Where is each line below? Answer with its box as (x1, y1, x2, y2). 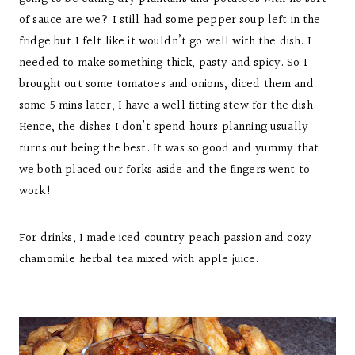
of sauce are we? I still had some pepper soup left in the (19, 11, 321, 29)
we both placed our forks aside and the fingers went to (19, 161, 311, 179)
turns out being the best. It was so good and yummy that (19, 139, 319, 158)
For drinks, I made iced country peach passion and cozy (19, 229, 312, 247)
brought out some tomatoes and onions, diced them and (19, 75, 314, 94)
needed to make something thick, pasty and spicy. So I (19, 54, 307, 72)
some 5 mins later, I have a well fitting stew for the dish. (19, 97, 316, 115)
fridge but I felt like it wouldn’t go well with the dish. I (19, 32, 311, 51)
